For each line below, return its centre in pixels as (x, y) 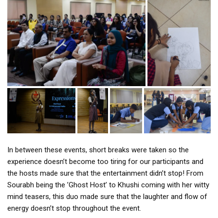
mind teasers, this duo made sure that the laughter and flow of (107, 197)
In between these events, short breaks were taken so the (98, 150)
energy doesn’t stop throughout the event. (74, 209)
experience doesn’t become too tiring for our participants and (105, 162)
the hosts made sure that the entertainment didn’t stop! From (105, 173)
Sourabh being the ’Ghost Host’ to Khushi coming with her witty (108, 185)
